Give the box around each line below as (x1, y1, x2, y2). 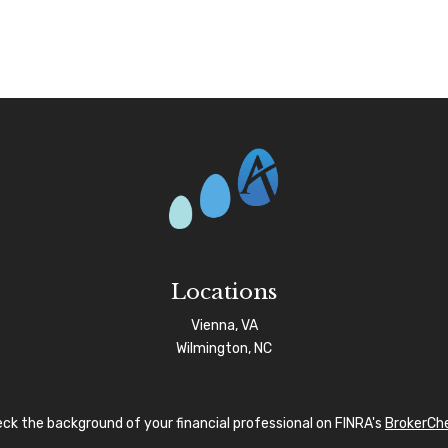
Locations (171, 279, 277, 306)
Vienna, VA (190, 317, 258, 335)
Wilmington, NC (176, 340, 272, 358)
